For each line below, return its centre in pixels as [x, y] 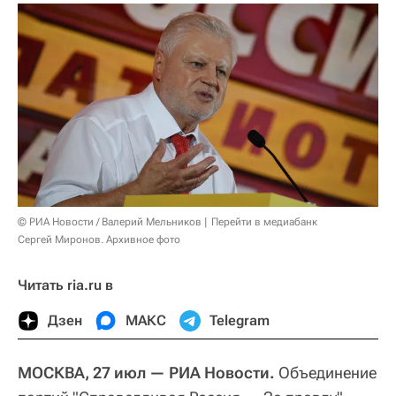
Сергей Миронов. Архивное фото [99, 239]
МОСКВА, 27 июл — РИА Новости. [146, 372]
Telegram [240, 320]
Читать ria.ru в [65, 285]
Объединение [326, 372]
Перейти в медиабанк [264, 221]
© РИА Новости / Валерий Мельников [110, 221]
